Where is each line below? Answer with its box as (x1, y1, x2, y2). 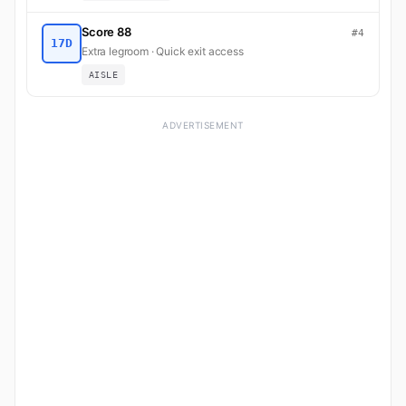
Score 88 (82, 24, 131, 39)
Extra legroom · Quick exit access (82, 43, 244, 58)
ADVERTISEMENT (162, 119, 244, 130)
